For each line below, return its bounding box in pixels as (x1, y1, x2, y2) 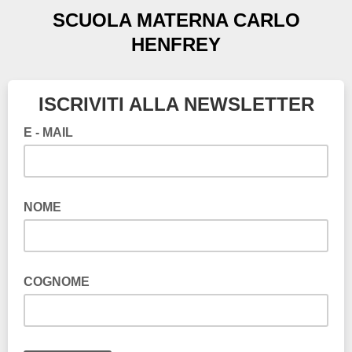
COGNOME (24, 275, 90, 288)
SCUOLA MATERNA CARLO (52, 9, 300, 31)
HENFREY (131, 34, 221, 55)
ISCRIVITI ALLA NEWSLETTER (38, 93, 314, 115)
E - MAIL (24, 126, 76, 139)
